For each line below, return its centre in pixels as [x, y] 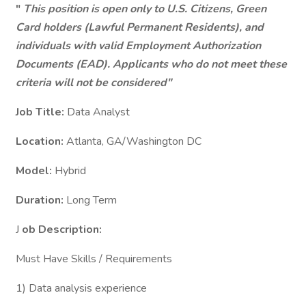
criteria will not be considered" [94, 83]
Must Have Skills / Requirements [94, 259]
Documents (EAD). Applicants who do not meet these [151, 64]
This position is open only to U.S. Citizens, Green [143, 9]
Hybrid [70, 171]
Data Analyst [98, 112]
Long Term [92, 200]
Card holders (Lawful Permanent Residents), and [140, 27]
